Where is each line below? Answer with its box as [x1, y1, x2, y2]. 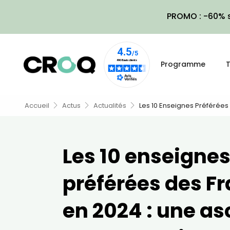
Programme [161, 59, 205, 69]
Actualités [93, 101, 126, 110]
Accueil [25, 101, 49, 110]
